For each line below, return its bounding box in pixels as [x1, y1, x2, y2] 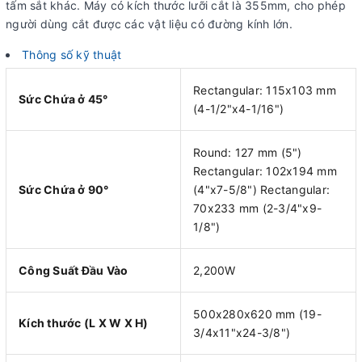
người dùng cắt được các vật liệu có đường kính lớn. [6, 16, 293, 31]
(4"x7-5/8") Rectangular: [193, 183, 330, 197]
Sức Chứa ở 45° [19, 92, 108, 107]
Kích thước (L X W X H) [19, 316, 149, 330]
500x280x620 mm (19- [193, 307, 322, 322]
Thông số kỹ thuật [22, 47, 122, 61]
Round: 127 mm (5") [193, 145, 302, 160]
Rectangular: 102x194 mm [193, 164, 337, 179]
